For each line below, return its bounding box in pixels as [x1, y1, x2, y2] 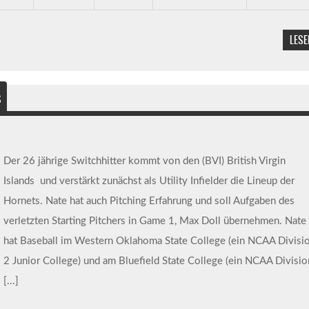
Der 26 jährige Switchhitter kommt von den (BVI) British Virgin [3, 155, 286, 166]
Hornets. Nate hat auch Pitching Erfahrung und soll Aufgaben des [3, 195, 295, 206]
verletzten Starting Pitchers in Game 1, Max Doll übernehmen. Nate [3, 215, 306, 226]
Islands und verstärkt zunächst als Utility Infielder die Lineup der [3, 175, 295, 186]
